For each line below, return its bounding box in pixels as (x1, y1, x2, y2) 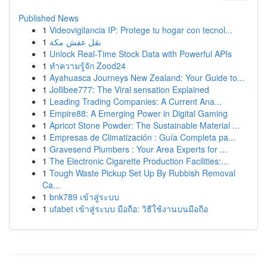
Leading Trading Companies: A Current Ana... (49, 95, 222, 107)
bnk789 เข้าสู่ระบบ (49, 191, 119, 203)
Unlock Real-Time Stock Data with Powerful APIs (49, 48, 232, 60)
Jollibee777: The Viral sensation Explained (49, 83, 209, 95)
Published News (18, 12, 79, 24)
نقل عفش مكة (49, 36, 101, 48)
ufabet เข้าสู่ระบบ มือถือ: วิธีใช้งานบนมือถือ (49, 203, 208, 215)
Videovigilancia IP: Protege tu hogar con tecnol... (49, 24, 232, 36)
